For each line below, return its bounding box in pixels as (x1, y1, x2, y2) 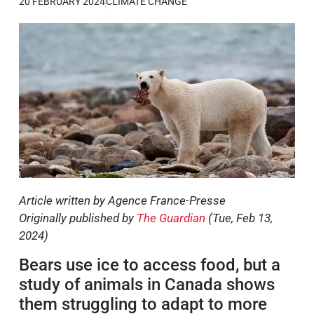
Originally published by (19, 211, 137, 226)
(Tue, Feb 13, (205, 211, 273, 226)
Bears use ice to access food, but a (19, 254, 280, 275)
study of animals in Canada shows (19, 274, 275, 294)
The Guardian (137, 211, 205, 226)
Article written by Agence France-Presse (19, 193, 226, 208)
